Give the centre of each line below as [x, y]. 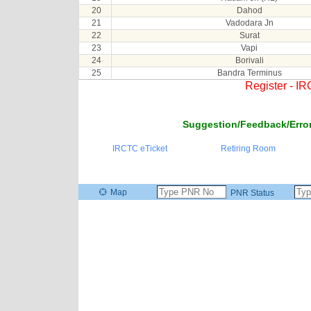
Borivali [249, 60]
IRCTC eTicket [140, 149]
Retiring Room [248, 149]
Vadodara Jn [249, 23]
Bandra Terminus [249, 73]
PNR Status [251, 193]
